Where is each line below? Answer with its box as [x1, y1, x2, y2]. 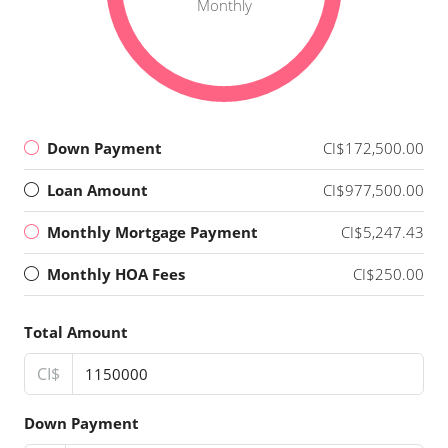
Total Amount [24, 321, 128, 342]
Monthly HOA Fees [47, 263, 185, 284]
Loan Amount [47, 179, 148, 200]
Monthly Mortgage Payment [47, 221, 258, 242]
